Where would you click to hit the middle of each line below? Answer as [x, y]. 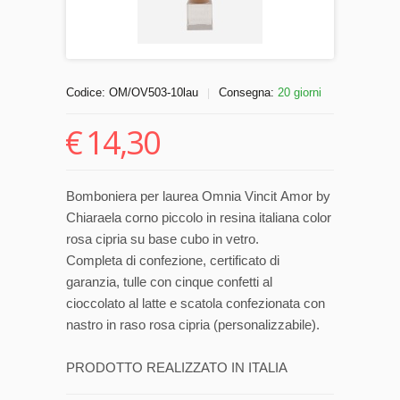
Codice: [87, 92]
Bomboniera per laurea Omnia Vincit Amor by [198, 196]
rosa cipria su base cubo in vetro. [162, 238]
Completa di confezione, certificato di [173, 260]
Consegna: [248, 92]
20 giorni [300, 92]
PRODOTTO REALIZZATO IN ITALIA [177, 367]
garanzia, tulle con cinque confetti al [169, 281]
